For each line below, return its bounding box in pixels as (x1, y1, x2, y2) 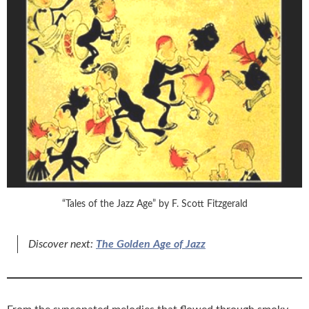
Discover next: (28, 238, 96, 250)
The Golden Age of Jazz (96, 238, 206, 250)
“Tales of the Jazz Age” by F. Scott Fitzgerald (61, 199, 248, 209)
